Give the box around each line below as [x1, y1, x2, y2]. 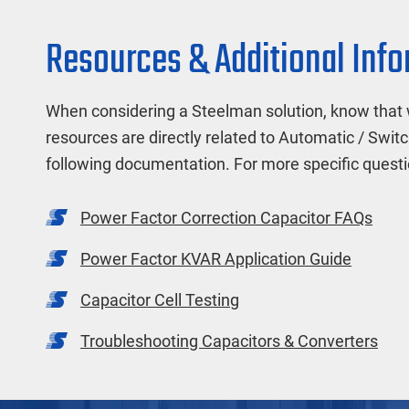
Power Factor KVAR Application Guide [80, 248, 351, 268]
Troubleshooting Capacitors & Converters [80, 330, 378, 351]
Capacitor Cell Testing [80, 289, 239, 309]
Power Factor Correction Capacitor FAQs [80, 207, 372, 227]
